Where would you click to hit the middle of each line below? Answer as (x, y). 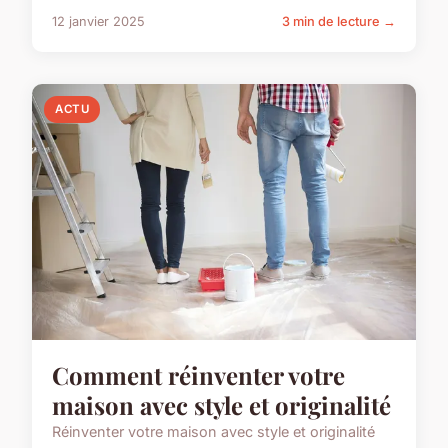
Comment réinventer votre (198, 375)
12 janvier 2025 (98, 22)
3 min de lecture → (339, 22)
